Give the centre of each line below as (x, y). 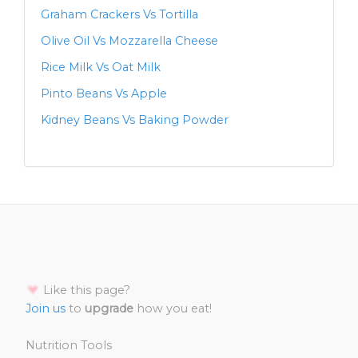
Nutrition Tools (69, 346)
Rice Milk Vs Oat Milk (101, 68)
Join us (46, 309)
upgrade (109, 309)
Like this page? (85, 290)
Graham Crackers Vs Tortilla (119, 15)
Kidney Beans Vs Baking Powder (135, 120)
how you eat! (173, 309)
